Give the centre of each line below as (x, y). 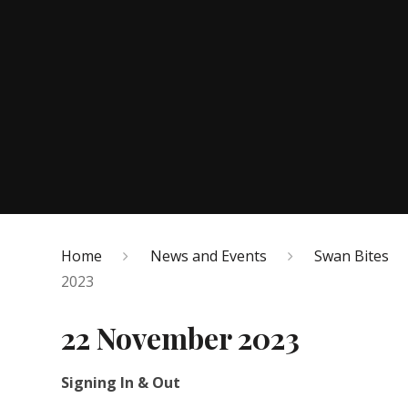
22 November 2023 (181, 338)
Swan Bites (351, 255)
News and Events (208, 255)
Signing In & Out (121, 383)
